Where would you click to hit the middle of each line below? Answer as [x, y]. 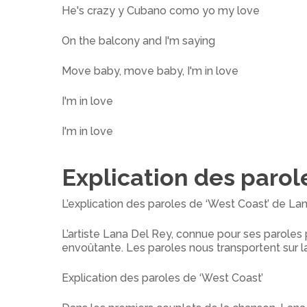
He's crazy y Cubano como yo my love [161, 11]
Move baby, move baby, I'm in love [150, 71]
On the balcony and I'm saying [138, 41]
